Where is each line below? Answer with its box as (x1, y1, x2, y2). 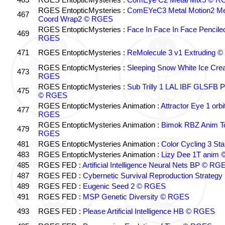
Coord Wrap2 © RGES (38, 15, 113, 23)
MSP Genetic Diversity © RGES (82, 192, 189, 201)
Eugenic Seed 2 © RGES (82, 182, 166, 190)
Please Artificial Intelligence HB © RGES (82, 207, 215, 215)
